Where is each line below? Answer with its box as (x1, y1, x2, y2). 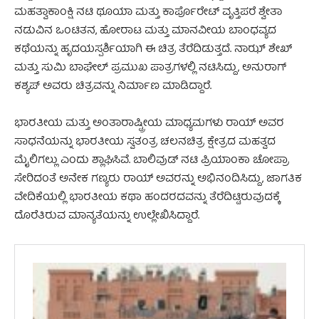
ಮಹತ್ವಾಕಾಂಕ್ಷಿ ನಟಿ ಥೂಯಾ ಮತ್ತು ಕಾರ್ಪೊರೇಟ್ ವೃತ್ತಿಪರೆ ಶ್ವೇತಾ (14, 3, 282, 22)
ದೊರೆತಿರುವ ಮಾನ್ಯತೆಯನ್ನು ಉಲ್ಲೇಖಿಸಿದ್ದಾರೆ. (14, 206, 199, 226)
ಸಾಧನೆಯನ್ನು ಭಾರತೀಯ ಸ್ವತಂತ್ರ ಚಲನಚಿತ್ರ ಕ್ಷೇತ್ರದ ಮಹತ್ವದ (14, 132, 276, 152)
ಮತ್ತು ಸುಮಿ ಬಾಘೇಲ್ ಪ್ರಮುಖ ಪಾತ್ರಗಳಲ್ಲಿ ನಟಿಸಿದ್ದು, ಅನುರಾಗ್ (14, 58, 286, 78)
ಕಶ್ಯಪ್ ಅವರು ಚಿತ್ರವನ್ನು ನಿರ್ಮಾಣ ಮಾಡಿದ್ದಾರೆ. (14, 77, 211, 96)
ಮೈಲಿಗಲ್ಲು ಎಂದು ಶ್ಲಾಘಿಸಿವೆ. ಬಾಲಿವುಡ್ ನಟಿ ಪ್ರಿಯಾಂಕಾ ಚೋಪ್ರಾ (14, 151, 289, 170)
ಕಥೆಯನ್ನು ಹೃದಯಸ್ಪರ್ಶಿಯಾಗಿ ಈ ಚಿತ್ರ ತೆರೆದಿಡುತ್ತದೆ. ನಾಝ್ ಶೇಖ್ (14, 40, 292, 59)
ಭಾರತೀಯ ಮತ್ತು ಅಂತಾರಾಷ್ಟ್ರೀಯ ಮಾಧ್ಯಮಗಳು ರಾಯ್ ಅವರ (14, 114, 284, 133)
